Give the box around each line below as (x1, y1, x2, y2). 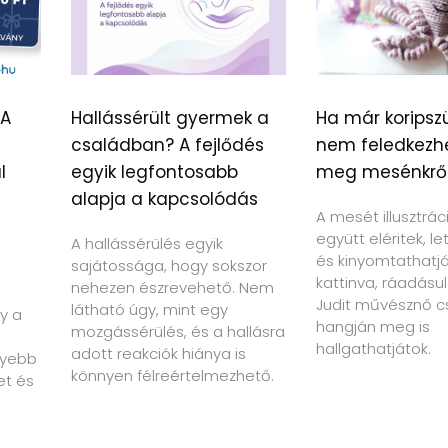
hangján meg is (315, 315, 430, 337)
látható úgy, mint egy (71, 298, 228, 320)
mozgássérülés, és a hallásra (71, 320, 285, 342)
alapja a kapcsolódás (71, 186, 258, 211)
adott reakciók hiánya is (71, 342, 246, 364)
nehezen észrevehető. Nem (71, 276, 274, 298)
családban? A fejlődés (71, 132, 264, 157)
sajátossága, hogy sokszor (71, 254, 267, 276)
